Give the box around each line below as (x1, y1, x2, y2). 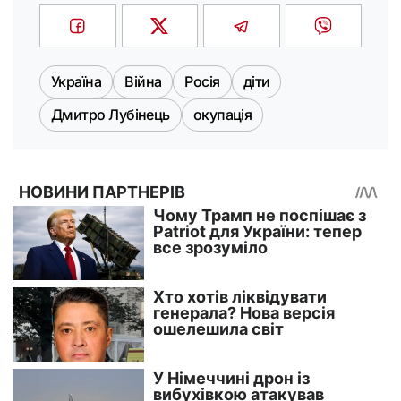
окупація (192, 106, 252, 124)
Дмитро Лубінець (51, 106, 170, 124)
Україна (51, 73, 102, 91)
